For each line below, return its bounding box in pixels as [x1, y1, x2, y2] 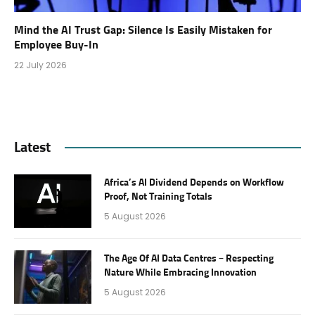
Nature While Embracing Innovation [104, 267, 257, 278]
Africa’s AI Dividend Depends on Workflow [104, 177, 284, 188]
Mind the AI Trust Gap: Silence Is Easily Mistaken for [14, 24, 272, 36]
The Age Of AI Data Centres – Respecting [104, 253, 274, 264]
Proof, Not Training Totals [104, 191, 212, 202]
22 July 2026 [14, 58, 67, 71]
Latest [14, 140, 51, 155]
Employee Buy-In [14, 39, 98, 51]
